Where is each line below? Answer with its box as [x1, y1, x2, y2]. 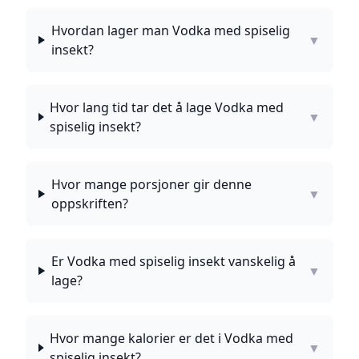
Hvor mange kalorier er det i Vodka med [50, 329, 294, 347]
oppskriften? [50, 195, 128, 212]
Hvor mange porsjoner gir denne [50, 175, 252, 193]
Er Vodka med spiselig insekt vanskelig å [50, 252, 296, 270]
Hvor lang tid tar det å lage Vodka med [50, 99, 284, 116]
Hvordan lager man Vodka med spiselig [50, 22, 290, 39]
